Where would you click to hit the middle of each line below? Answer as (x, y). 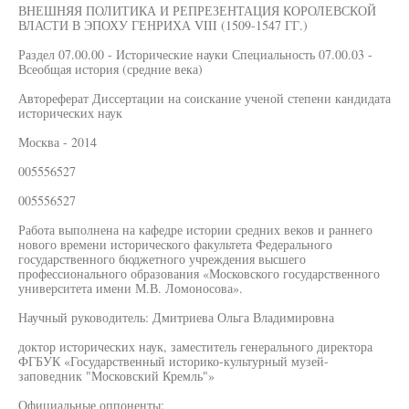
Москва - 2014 (58, 142)
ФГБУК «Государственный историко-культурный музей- (173, 361)
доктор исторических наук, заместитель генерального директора (195, 346)
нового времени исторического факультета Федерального (175, 244)
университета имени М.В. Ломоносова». (131, 288)
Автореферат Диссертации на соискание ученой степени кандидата (204, 98)
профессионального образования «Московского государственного (199, 273)
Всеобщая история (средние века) (110, 69)
